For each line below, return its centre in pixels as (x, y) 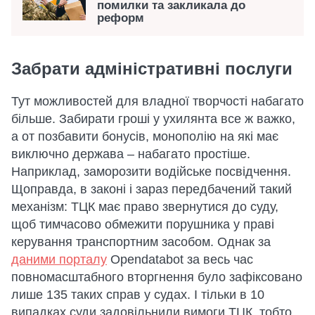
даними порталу (59, 259)
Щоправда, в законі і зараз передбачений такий (152, 189)
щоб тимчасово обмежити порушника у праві (143, 224)
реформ (121, 18)
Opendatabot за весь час (180, 259)
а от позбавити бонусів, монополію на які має (145, 136)
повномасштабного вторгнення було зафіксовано (157, 277)
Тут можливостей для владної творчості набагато (157, 101)
